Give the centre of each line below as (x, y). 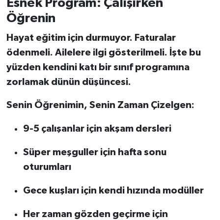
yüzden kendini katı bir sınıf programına (98, 67)
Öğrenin (31, 18)
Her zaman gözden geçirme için (95, 214)
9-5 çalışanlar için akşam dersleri (97, 128)
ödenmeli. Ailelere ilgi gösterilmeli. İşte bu (103, 52)
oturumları (47, 167)
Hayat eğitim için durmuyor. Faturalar (91, 38)
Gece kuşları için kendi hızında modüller (113, 190)
